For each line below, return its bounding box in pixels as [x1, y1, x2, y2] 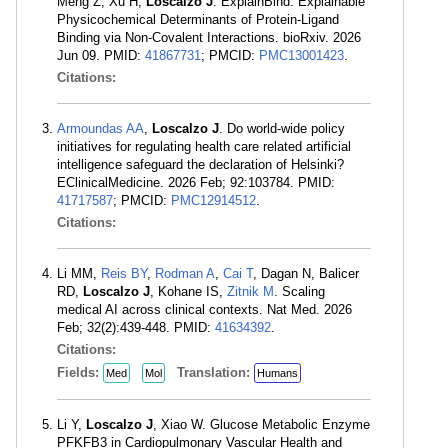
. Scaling [274, 284, 325, 299]
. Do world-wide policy [219, 121, 345, 136]
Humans [257, 367, 298, 379]
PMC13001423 [259, 48, 344, 63]
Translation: [177, 365, 254, 380]
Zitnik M [227, 284, 274, 299]
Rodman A [155, 266, 215, 281]
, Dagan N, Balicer [253, 266, 359, 281]
